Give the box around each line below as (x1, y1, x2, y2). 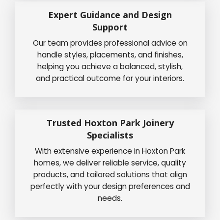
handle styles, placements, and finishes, (37, 50, 183, 60)
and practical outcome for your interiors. (36, 73, 184, 84)
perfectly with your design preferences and (30, 181, 190, 192)
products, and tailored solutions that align (33, 169, 187, 180)
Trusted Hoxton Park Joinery (46, 117, 174, 129)
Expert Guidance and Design (48, 9, 172, 21)
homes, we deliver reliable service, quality (34, 158, 186, 168)
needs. (98, 193, 122, 204)
